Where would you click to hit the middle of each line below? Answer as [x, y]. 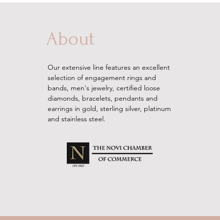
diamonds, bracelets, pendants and [102, 98]
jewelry [102, 88]
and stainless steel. [76, 119]
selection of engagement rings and [102, 78]
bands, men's [69, 88]
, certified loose [136, 88]
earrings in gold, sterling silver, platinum [109, 109]
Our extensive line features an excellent [109, 67]
